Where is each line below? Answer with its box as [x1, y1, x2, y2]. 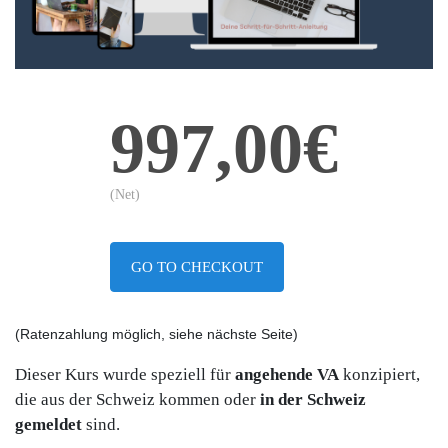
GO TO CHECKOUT [131, 259, 263, 276]
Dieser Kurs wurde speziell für [15, 365, 235, 385]
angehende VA [235, 365, 339, 385]
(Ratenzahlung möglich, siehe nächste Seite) [15, 326, 298, 343]
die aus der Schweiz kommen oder [15, 390, 260, 410]
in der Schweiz [260, 390, 366, 410]
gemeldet [15, 415, 82, 435]
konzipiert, [339, 365, 420, 385]
